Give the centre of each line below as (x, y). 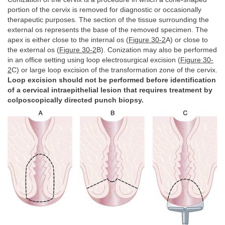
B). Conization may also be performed (157, 50)
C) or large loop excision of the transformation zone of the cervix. (115, 70)
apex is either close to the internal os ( (68, 40)
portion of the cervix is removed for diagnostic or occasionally (104, 10)
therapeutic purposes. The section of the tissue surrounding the (108, 20)
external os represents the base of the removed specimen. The (108, 30)
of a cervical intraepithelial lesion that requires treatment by (110, 90)
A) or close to (187, 40)
